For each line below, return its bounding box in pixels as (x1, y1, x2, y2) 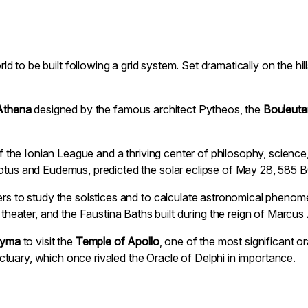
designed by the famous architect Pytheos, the (31, 102, 263, 116)
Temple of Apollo (75, 234, 159, 248)
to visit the (20, 234, 76, 248)
